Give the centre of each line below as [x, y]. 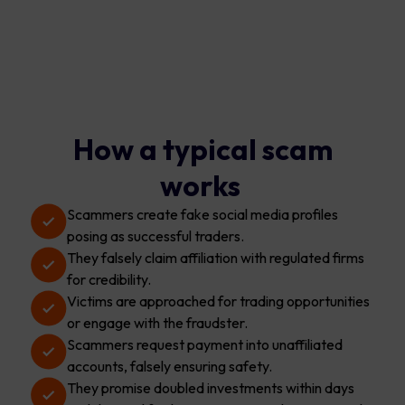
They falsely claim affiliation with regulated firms [216, 258]
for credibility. [109, 279]
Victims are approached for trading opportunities [218, 301]
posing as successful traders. [155, 236]
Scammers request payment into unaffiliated [205, 344]
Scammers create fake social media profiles [202, 214]
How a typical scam [202, 149]
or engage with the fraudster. [157, 323]
